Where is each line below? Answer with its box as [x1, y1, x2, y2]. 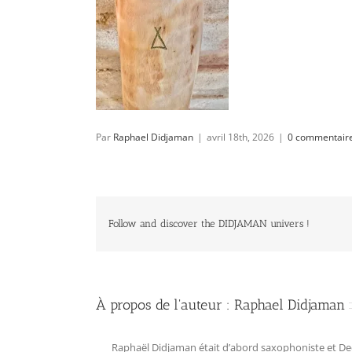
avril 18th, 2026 [207, 130, 274, 144]
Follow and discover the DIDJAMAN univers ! [108, 218, 310, 230]
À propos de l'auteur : [96, 295, 234, 313]
